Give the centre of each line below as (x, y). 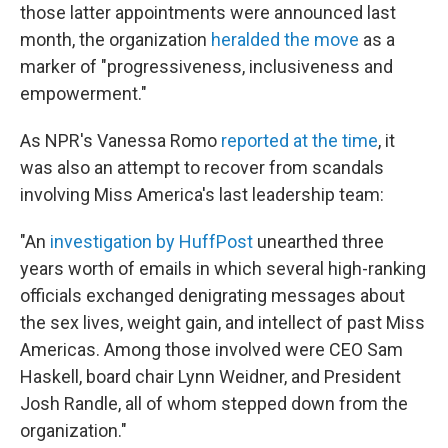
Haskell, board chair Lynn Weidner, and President (210, 377)
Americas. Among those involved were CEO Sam (211, 350)
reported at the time (299, 141)
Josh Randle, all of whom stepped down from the (214, 404)
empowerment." (83, 94)
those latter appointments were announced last (208, 13)
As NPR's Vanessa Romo (120, 141)
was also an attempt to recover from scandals (202, 168)
